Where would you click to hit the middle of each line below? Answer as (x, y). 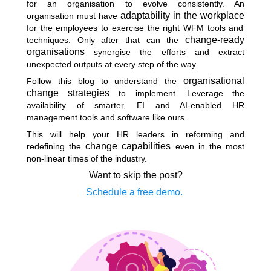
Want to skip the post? (135, 175)
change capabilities (128, 146)
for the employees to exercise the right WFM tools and (135, 28)
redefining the (56, 146)
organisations (56, 52)
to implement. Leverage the (177, 93)
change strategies (68, 93)
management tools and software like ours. (108, 117)
